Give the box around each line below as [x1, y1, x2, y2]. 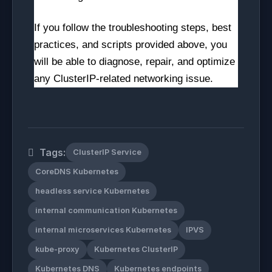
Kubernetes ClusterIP [94, 245, 178, 254]
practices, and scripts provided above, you [34, 39, 227, 50]
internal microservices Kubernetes [35, 225, 171, 234]
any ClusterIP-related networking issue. [34, 73, 213, 84]
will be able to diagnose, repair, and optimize [34, 56, 235, 67]
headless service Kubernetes [35, 186, 149, 195]
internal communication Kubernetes [35, 206, 177, 215]
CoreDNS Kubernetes [35, 167, 118, 176]
